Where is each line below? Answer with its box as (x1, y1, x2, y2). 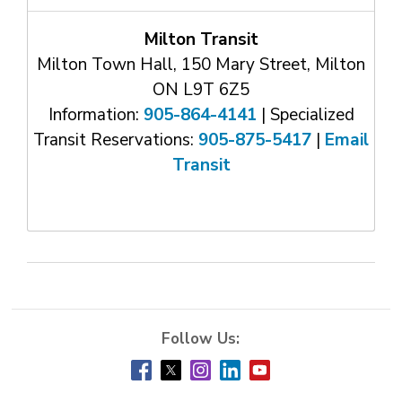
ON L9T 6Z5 (153, 78, 249, 101)
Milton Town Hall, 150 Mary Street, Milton (37, 53, 365, 76)
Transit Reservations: (33, 128, 198, 152)
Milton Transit (144, 28, 258, 51)
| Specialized (256, 103, 354, 127)
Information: (48, 103, 144, 127)
